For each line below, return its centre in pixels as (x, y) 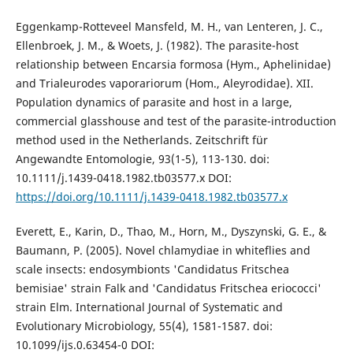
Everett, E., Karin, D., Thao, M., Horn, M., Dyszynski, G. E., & (171, 231)
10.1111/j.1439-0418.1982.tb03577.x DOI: (123, 177)
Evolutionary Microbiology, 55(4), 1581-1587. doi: (144, 325)
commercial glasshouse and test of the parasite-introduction (176, 121)
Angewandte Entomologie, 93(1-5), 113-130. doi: (142, 158)
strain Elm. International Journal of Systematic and (149, 307)
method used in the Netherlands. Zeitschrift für (141, 139)
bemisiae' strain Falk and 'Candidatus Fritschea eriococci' (168, 288)
